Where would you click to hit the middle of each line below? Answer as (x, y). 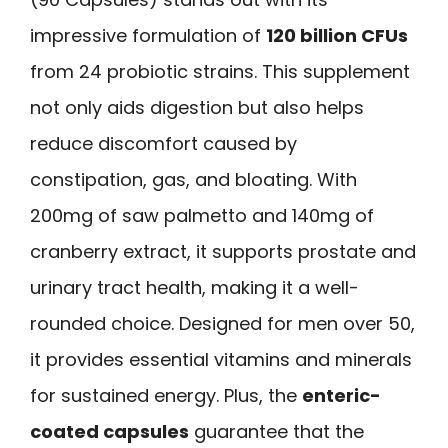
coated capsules (109, 432)
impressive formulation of (148, 36)
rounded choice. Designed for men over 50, (222, 324)
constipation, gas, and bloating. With (193, 180)
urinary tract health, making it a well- (194, 288)
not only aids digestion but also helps (197, 108)
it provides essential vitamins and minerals (221, 360)
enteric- (341, 396)
